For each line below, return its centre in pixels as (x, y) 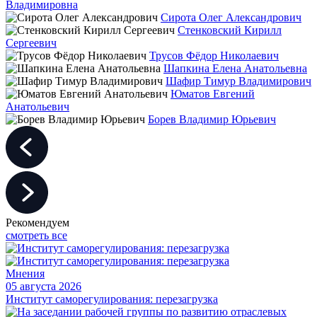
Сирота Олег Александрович (231, 17)
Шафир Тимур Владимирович (238, 81)
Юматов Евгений (213, 93)
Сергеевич (31, 42)
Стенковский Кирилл (230, 30)
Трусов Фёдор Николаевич (214, 55)
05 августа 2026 (44, 286)
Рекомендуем (38, 222)
